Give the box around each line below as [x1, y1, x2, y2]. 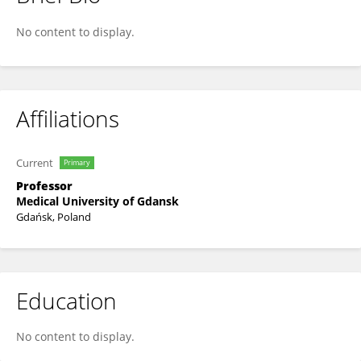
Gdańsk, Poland [16, 210, 91, 224]
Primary [64, 157, 90, 168]
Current [16, 156, 53, 170]
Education [16, 285, 117, 316]
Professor [16, 178, 73, 193]
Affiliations [16, 103, 119, 134]
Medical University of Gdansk [16, 193, 179, 209]
